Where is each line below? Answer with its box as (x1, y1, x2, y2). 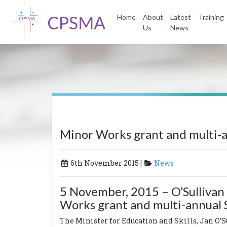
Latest (170, 12, 191, 21)
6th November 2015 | (69, 158, 143, 168)
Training (198, 12, 224, 21)
